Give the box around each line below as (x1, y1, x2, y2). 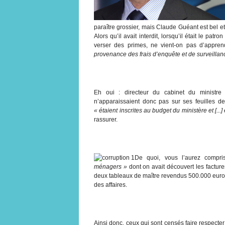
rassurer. (94, 116, 118, 123)
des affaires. (94, 181, 127, 188)
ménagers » (94, 163, 127, 170)
